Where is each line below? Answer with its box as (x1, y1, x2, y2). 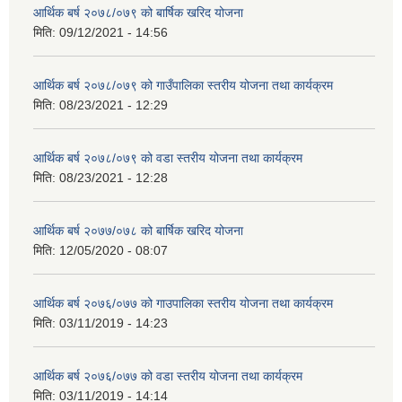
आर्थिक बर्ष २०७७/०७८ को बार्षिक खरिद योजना (33, 223, 243, 238)
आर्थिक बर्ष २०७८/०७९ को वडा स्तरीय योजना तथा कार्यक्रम (33, 150, 302, 165)
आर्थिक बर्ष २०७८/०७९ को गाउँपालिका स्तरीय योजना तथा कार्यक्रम (33, 77, 333, 92)
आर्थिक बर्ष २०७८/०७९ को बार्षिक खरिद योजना (33, 4, 243, 20)
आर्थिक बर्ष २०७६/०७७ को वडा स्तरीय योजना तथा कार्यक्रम (33, 368, 302, 383)
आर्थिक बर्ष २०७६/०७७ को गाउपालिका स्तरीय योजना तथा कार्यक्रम (33, 295, 333, 310)
